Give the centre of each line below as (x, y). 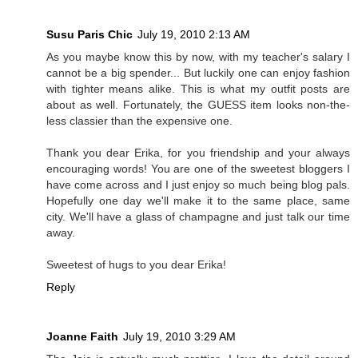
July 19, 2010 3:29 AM (179, 336)
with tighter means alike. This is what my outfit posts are (198, 88)
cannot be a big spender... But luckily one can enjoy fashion (198, 72)
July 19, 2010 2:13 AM (194, 34)
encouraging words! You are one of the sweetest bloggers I (198, 168)
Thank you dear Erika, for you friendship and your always (198, 152)
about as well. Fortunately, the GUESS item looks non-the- (198, 104)
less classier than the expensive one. (139, 120)
